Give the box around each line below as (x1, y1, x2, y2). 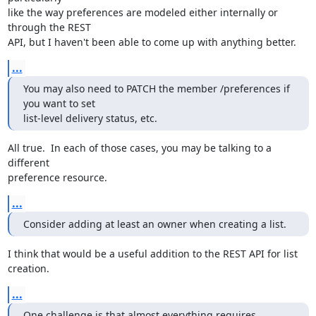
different (7, 156, 49, 169)
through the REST (7, 20, 91, 34)
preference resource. (7, 171, 107, 184)
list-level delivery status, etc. (23, 111, 157, 125)
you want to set (23, 97, 95, 110)
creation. (7, 262, 49, 275)
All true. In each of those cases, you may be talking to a (7, 141, 272, 154)
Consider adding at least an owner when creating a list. (23, 217, 286, 231)
